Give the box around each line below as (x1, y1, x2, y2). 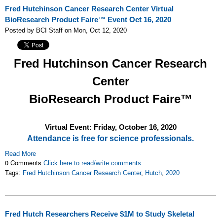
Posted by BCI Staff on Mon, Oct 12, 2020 (5, 27, 127, 34)
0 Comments (5, 158, 43, 167)
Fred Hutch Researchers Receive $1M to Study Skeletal (5, 210, 194, 218)
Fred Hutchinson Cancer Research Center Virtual (5, 5, 174, 13)
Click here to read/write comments (43, 159, 141, 167)
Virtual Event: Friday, (44, 123, 119, 131)
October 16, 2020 (118, 123, 177, 131)
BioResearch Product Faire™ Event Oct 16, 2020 (5, 16, 171, 24)
